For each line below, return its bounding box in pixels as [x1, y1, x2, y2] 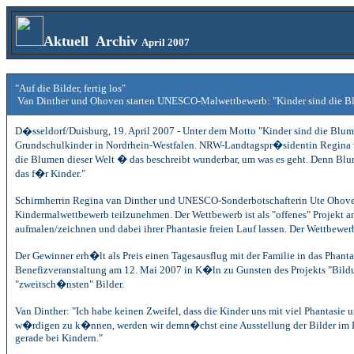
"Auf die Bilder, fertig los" [15, 82, 126, 94]
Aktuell [43, 33, 88, 49]
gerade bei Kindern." [15, 332, 103, 344]
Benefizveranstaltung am [15, 264, 124, 276]
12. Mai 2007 [124, 264, 182, 276]
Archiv [88, 33, 141, 49]
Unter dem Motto [183, 125, 258, 137]
